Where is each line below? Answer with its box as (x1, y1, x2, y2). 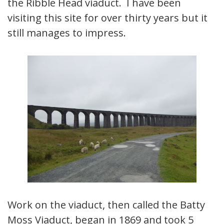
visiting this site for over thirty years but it (7, 11, 207, 25)
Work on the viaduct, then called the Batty (7, 197, 205, 211)
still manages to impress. (7, 26, 126, 40)
